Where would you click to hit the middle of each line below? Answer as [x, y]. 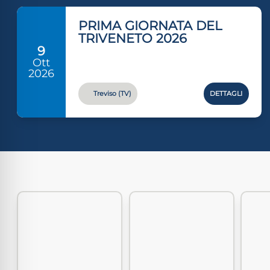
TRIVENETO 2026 [133, 38]
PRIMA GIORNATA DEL [150, 25]
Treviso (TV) [112, 94]
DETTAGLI [226, 94]
